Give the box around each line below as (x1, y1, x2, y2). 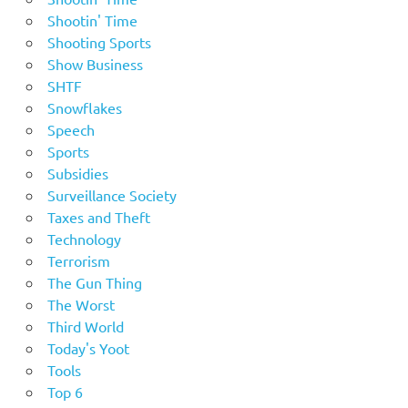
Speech (46, 120, 95, 139)
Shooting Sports (46, 33, 151, 52)
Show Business (46, 55, 143, 74)
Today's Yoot (46, 339, 129, 358)
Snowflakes (46, 98, 122, 117)
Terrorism (46, 251, 110, 270)
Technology (46, 229, 121, 249)
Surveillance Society (46, 186, 177, 205)
